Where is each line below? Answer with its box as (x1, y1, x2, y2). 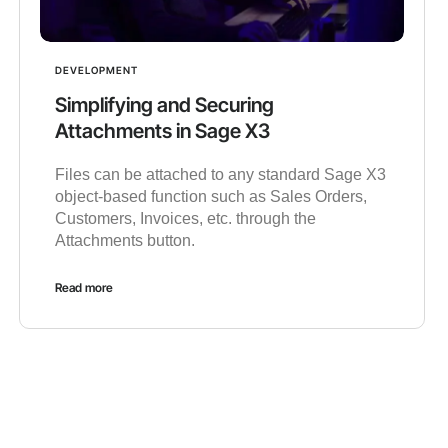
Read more (54, 280, 113, 296)
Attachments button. (54, 232, 195, 250)
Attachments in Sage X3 (54, 119, 270, 144)
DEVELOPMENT (54, 64, 138, 77)
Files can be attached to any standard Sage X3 (54, 166, 386, 184)
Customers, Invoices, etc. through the (54, 210, 316, 228)
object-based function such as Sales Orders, (54, 188, 367, 206)
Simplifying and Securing (54, 93, 274, 118)
